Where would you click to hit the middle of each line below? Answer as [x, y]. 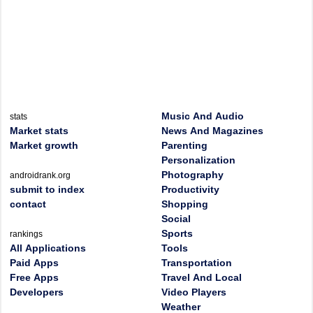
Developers [37, 292]
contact [28, 204]
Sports [177, 233]
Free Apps [34, 277]
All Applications [48, 248]
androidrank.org [40, 175]
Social [176, 219]
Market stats [39, 131]
